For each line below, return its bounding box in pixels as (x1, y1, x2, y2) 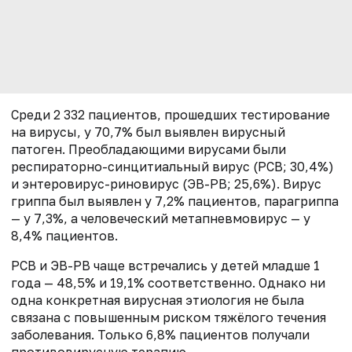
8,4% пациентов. (11, 228, 118, 244)
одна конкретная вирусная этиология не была (11, 292, 304, 309)
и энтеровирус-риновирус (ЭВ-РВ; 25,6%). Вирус (11, 176, 321, 192)
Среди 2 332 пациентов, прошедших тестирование (11, 107, 330, 123)
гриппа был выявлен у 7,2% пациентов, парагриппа (11, 193, 339, 210)
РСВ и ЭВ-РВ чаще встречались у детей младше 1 (11, 258, 320, 274)
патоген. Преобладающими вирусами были (11, 141, 286, 158)
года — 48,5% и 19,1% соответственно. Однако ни (11, 275, 325, 291)
